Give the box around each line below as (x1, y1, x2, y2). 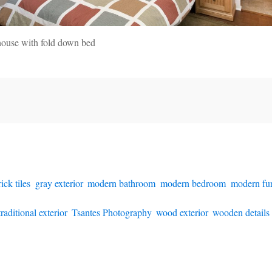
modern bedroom (160, 176, 226, 189)
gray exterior (35, 176, 83, 189)
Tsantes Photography (71, 205, 151, 219)
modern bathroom (87, 176, 155, 189)
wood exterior (155, 205, 208, 219)
